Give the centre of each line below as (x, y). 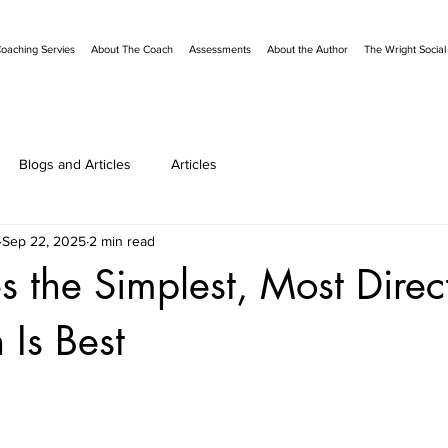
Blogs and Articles (75, 163)
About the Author (307, 49)
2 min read (122, 240)
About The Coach (131, 49)
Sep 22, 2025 (44, 240)
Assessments (219, 49)
